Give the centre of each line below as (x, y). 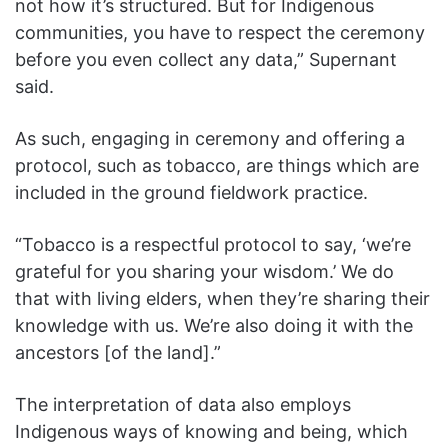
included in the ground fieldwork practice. (191, 192)
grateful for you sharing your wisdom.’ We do (204, 271)
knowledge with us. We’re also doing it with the (214, 325)
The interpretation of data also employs (183, 404)
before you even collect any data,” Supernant (206, 59)
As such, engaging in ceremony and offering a (210, 138)
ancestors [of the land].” (118, 352)
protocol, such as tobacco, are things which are (217, 165)
